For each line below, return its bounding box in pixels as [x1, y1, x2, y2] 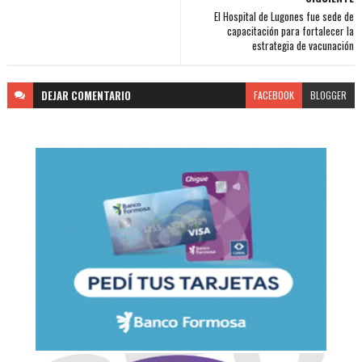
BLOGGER [310, 88, 347, 103]
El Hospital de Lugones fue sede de [214, 8, 355, 25]
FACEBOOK [254, 88, 295, 103]
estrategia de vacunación [252, 37, 355, 54]
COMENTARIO [70, 87, 131, 104]
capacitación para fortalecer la [227, 23, 355, 40]
